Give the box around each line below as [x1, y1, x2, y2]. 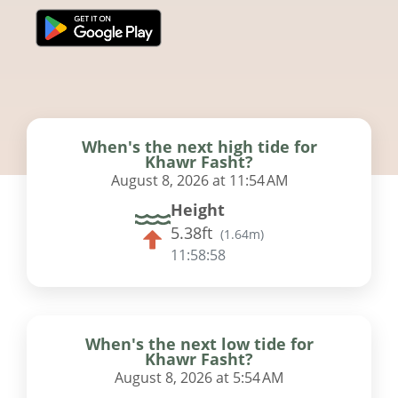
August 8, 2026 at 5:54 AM [115, 367, 283, 387]
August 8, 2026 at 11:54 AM [110, 170, 288, 190]
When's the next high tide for [81, 135, 317, 157]
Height [170, 198, 225, 220]
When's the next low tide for [84, 332, 314, 354]
